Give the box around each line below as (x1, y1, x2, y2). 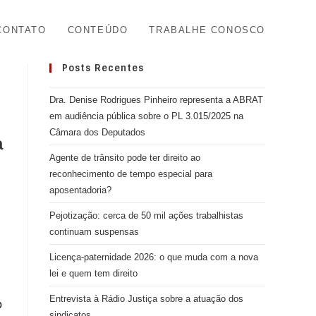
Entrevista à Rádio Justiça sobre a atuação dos (49, 293, 243, 304)
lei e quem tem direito (49, 268, 138, 279)
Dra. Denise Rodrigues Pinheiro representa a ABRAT (49, 95, 263, 105)
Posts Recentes (62, 62, 144, 74)
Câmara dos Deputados (49, 127, 145, 138)
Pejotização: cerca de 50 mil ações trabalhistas (49, 210, 243, 221)
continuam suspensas (49, 226, 139, 237)
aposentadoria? (49, 185, 111, 195)
